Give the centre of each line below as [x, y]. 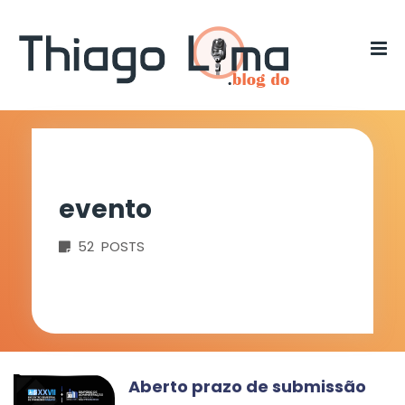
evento [105, 209]
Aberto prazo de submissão [247, 386]
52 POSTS [108, 246]
